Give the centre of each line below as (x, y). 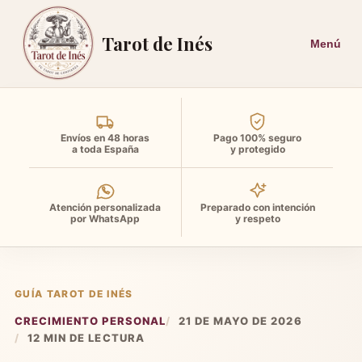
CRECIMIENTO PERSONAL (90, 321)
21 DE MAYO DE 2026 (240, 321)
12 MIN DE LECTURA (86, 338)
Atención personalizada (105, 207)
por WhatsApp (105, 219)
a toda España (105, 149)
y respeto (257, 219)
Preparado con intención (257, 207)
